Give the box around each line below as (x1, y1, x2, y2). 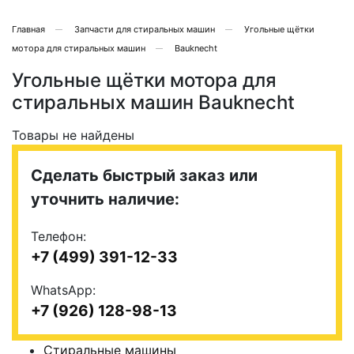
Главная (12, 24, 45, 35)
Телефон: (31, 228, 86, 244)
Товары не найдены (12, 127, 134, 143)
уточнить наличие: (31, 190, 179, 209)
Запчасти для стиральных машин (74, 24, 215, 35)
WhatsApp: (31, 282, 96, 298)
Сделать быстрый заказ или (31, 166, 258, 185)
